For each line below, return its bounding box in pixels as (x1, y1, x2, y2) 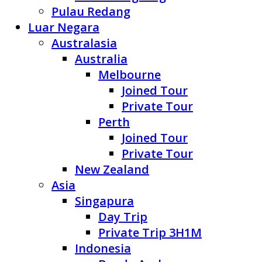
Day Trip (98, 209, 147, 225)
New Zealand (75, 161, 149, 178)
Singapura (75, 193, 134, 209)
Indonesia (75, 240, 131, 257)
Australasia (51, 35, 117, 51)
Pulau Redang (51, 4, 130, 20)
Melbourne (98, 67, 161, 83)
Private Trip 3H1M (98, 225, 202, 241)
